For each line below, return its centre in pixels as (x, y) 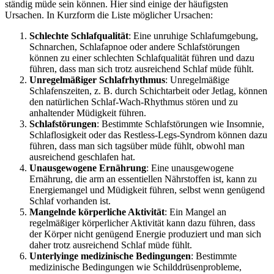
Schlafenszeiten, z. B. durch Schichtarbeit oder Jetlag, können (148, 91)
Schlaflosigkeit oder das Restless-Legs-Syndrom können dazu (148, 135)
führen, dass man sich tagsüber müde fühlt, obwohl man (137, 146)
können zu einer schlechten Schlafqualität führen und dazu (142, 57)
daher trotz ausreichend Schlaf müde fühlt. (111, 245)
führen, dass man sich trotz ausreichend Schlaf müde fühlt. (142, 68)
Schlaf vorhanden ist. (70, 201)
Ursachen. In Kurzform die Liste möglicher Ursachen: (109, 15)
